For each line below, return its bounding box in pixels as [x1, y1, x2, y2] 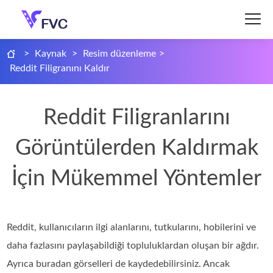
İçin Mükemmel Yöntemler [12, 168, 261, 190]
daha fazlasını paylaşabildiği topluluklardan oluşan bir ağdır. [7, 241, 260, 250]
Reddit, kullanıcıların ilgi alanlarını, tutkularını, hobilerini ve [7, 222, 257, 232]
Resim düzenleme [83, 49, 157, 58]
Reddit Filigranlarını [43, 107, 230, 129]
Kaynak [35, 49, 67, 58]
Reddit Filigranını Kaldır [10, 63, 110, 73]
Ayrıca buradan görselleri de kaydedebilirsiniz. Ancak [7, 259, 230, 269]
